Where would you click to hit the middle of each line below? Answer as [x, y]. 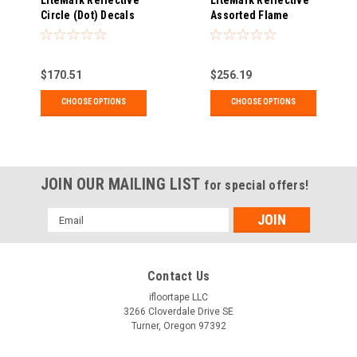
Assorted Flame [250, 16]
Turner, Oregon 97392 [178, 326]
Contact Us [178, 277]
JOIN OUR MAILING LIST [122, 184]
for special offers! [257, 186]
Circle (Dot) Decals [88, 16]
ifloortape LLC [178, 298]
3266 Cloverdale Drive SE [178, 312]
